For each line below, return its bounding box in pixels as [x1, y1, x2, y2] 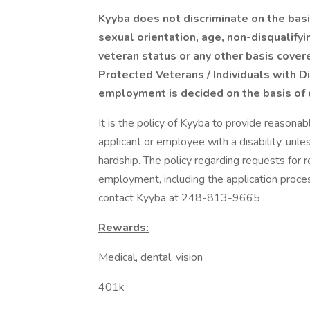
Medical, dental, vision [98, 250, 203, 265]
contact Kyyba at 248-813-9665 [98, 190, 260, 206]
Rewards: [98, 220, 149, 235]
